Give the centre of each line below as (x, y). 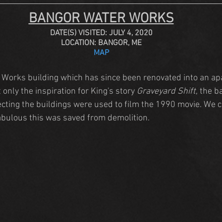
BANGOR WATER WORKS (101, 19)
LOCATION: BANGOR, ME (101, 43)
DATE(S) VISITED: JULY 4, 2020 (101, 33)
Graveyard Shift (166, 91)
